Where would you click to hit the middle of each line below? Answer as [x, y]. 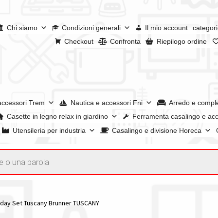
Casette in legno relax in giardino [57, 117]
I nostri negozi [29, 149]
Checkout [79, 42]
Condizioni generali [91, 27]
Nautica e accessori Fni [107, 103]
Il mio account [166, 27]
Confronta [125, 42]
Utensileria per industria [49, 130]
